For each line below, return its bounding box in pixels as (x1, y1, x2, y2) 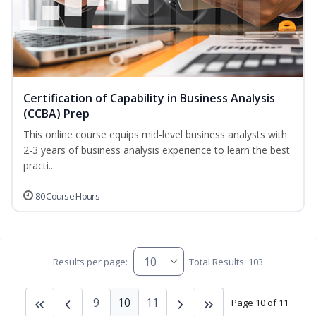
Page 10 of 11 (231, 296, 288, 309)
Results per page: (53, 255, 128, 268)
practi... (23, 159, 55, 173)
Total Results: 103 (188, 255, 263, 268)
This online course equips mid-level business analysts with (23, 128, 287, 142)
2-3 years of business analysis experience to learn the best (23, 143, 290, 157)
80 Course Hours (35, 190, 99, 203)
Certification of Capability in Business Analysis (23, 90, 275, 107)
